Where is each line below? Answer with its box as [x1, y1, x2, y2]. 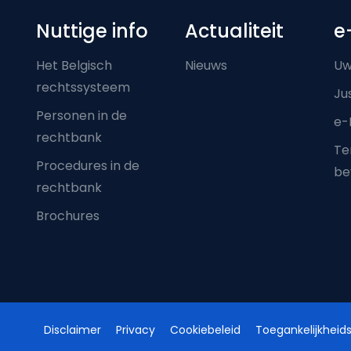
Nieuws [185, 56, 227, 74]
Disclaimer [43, 321, 101, 338]
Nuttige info [36, 17, 148, 44]
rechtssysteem [36, 78, 130, 96]
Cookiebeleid [169, 321, 241, 338]
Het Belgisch [36, 56, 112, 74]
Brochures [36, 206, 100, 225]
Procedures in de [36, 156, 139, 175]
